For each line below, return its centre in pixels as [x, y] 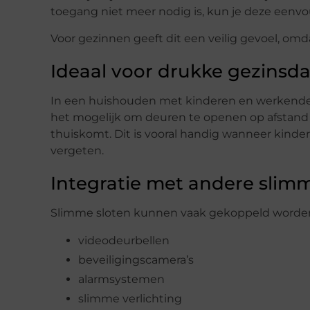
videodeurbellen [124, 240]
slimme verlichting [130, 298]
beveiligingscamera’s [136, 259]
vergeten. [77, 150]
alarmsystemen [121, 279]
